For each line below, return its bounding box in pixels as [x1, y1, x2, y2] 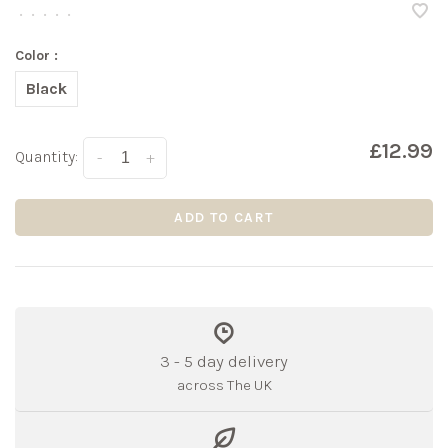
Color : [15, 46, 58, 64]
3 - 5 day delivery [160, 350, 288, 371]
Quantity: [15, 146, 78, 166]
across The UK [176, 375, 272, 394]
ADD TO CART [174, 208, 274, 226]
